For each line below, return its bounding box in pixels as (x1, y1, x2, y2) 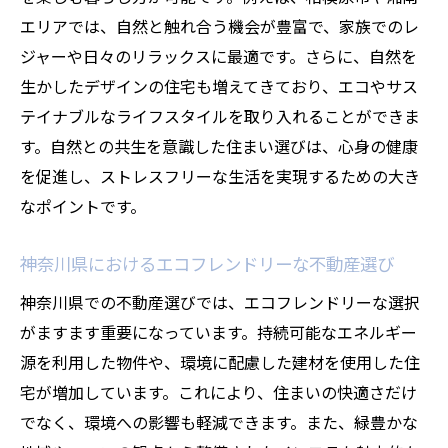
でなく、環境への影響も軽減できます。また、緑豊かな (20, 410, 418, 434)
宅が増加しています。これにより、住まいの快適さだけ (20, 380, 417, 404)
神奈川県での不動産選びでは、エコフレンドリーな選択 (20, 290, 420, 314)
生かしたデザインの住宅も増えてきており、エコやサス (20, 74, 418, 98)
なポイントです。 (20, 194, 146, 218)
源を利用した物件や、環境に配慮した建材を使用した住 (20, 350, 420, 374)
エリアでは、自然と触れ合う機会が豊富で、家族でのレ (20, 14, 419, 38)
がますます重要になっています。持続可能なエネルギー (20, 320, 417, 344)
